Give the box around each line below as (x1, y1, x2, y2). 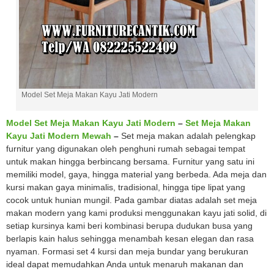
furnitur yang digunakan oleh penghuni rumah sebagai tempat (6, 144, 245, 154)
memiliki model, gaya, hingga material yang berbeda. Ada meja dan (6, 169, 267, 180)
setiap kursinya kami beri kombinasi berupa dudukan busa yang (6, 221, 253, 231)
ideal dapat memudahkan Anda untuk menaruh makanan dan (6, 259, 243, 270)
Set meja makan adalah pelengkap (119, 131, 256, 141)
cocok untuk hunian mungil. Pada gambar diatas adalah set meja (6, 195, 257, 206)
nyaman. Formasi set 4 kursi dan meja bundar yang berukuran (6, 246, 248, 257)
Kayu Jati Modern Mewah (6, 131, 111, 141)
